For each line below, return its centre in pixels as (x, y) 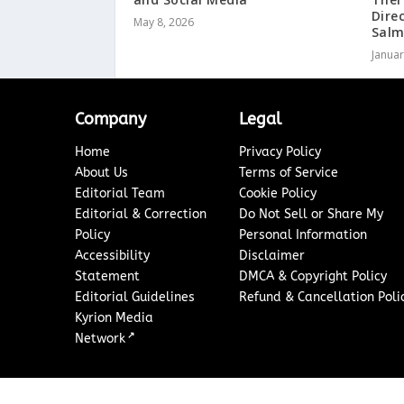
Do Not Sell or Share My (311, 215)
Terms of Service (288, 173)
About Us (102, 173)
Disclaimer (271, 256)
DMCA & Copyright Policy (312, 277)
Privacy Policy (280, 152)
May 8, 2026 (163, 23)
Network (101, 339)
